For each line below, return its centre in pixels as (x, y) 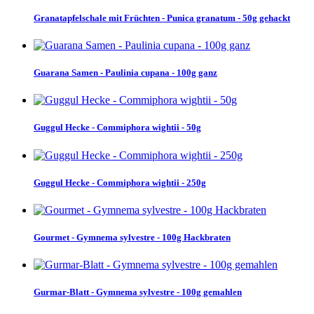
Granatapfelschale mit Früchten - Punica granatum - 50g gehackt (162, 18)
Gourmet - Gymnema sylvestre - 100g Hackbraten (132, 238)
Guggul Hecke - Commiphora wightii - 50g (117, 128)
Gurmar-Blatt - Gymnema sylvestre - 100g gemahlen (138, 292)
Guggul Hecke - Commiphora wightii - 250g (120, 182)
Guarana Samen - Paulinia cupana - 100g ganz (125, 72)
